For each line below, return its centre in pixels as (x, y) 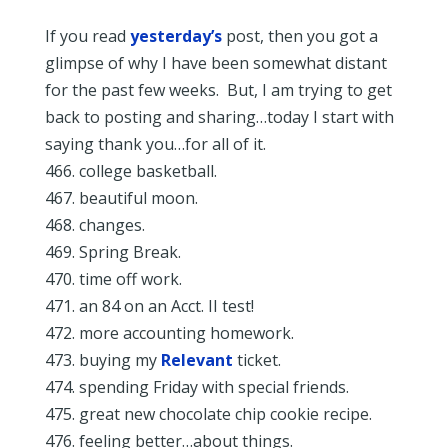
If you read (87, 36)
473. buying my (102, 360)
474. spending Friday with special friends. (196, 387)
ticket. (256, 360)
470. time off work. (113, 279)
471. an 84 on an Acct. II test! (149, 306)
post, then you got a (299, 36)
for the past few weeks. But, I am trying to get (218, 90)
